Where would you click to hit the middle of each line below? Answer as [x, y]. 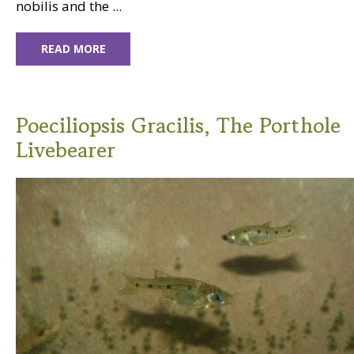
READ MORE [73, 48]
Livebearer [66, 149]
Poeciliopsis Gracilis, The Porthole [178, 125]
